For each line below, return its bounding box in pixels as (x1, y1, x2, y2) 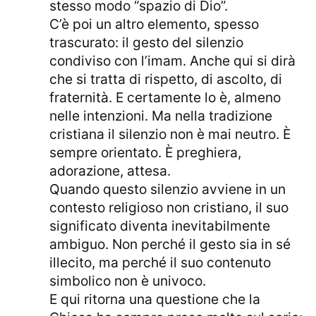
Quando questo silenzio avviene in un (49, 181, 286, 198)
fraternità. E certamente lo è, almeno (49, 89, 281, 107)
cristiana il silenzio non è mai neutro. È (49, 126, 291, 143)
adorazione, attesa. (49, 162, 171, 180)
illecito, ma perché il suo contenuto (49, 254, 272, 272)
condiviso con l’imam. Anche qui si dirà (49, 52, 296, 70)
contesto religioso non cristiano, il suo (49, 199, 289, 217)
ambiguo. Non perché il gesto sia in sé (49, 236, 291, 253)
